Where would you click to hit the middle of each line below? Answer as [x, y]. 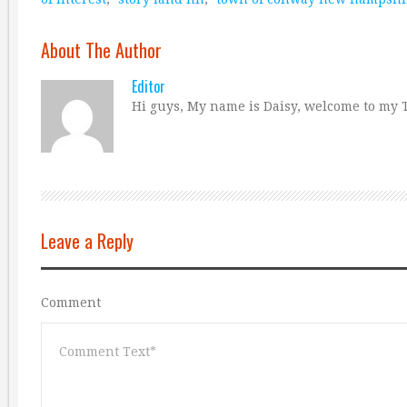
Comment [71, 302]
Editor [149, 86]
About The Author [101, 50]
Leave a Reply [87, 240]
